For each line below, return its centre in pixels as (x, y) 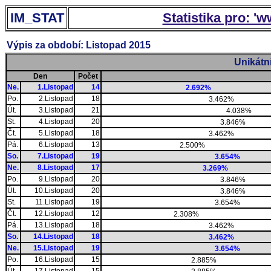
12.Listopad (54, 214)
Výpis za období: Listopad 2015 (79, 45)
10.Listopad (54, 191)
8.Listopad (55, 168)
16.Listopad (54, 260)
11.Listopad (54, 202)
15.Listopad (53, 248)
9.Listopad (56, 179)
